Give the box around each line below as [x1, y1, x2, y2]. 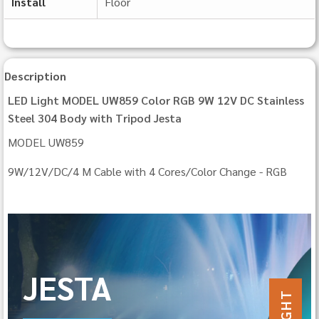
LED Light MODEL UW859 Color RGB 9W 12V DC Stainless [8, 93, 304, 108]
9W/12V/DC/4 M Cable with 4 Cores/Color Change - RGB [8, 164, 287, 179]
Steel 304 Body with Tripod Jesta [8, 110, 182, 126]
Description [4, 68, 66, 84]
